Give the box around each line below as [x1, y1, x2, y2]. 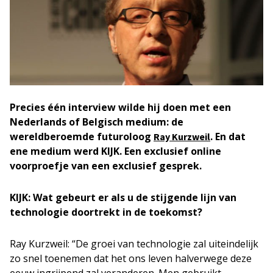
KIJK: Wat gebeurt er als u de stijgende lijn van [10, 191, 236, 204]
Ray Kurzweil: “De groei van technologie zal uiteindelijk [10, 237, 258, 250]
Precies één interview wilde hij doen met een [10, 101, 231, 114]
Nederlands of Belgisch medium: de [10, 115, 183, 129]
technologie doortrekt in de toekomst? [10, 205, 202, 219]
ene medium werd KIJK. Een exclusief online [10, 144, 221, 158]
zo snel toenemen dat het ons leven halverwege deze [10, 252, 252, 265]
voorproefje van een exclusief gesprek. [10, 159, 202, 172]
